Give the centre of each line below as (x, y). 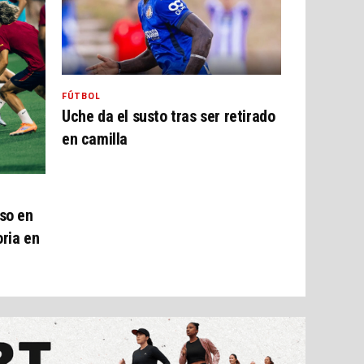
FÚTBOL (81, 95)
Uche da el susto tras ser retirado (169, 116)
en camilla (95, 139)
